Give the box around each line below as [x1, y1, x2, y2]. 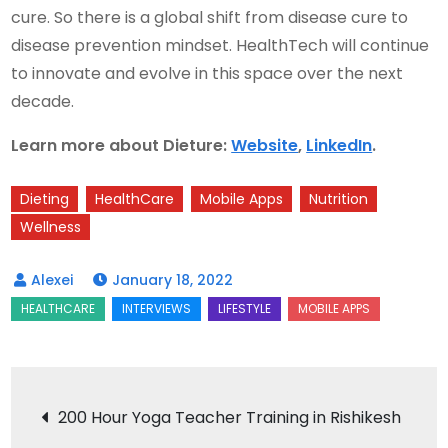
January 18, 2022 [112, 269, 234, 290]
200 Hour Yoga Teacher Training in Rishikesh [58, 405, 402, 429]
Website [231, 133, 299, 157]
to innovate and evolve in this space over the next [11, 61, 404, 85]
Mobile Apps [200, 188, 284, 209]
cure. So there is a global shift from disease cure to [11, 5, 409, 29]
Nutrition [309, 188, 369, 209]
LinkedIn [306, 133, 373, 157]
